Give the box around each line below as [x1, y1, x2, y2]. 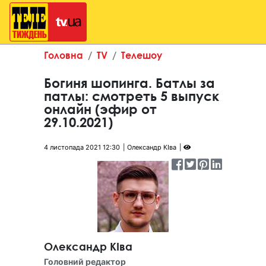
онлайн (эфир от [44, 102, 157, 117]
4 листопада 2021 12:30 [44, 143, 120, 151]
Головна [44, 49, 83, 61]
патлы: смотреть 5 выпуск [44, 88, 219, 104]
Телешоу [121, 49, 162, 61]
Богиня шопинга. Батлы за [44, 75, 215, 91]
